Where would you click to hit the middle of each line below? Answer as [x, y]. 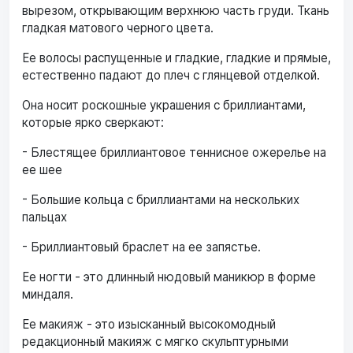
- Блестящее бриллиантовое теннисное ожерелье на [174, 152]
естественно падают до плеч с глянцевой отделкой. [171, 75]
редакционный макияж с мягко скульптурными [155, 341]
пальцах [45, 217]
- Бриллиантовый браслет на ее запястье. [141, 247]
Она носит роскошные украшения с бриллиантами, [164, 105]
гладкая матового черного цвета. [118, 28]
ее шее [42, 169]
